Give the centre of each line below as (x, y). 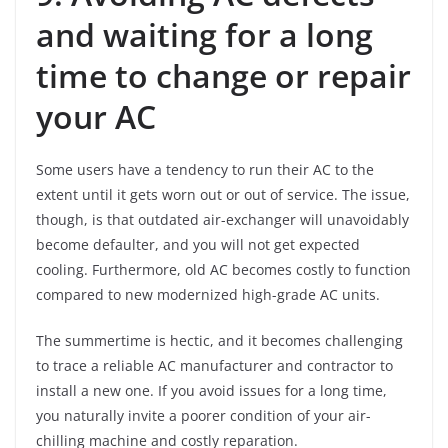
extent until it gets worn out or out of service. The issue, (223, 194)
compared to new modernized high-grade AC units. (208, 294)
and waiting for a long (204, 34)
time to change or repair (223, 75)
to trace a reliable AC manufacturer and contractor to (214, 365)
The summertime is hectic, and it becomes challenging (219, 340)
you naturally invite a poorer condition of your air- (203, 415)
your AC (96, 116)
